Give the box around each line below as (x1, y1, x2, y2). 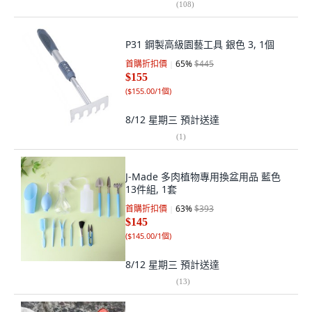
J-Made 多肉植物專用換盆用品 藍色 (125, 170, 281, 183)
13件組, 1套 (125, 182, 177, 196)
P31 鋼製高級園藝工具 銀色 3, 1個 (125, 38, 274, 51)
